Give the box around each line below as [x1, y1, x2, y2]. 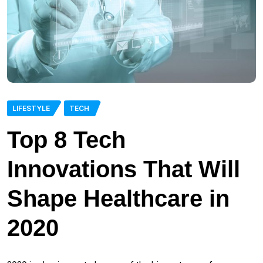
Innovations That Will [7, 156, 240, 183]
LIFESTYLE [12, 104, 50, 113]
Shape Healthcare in [7, 186, 230, 212]
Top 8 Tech [7, 127, 126, 153]
